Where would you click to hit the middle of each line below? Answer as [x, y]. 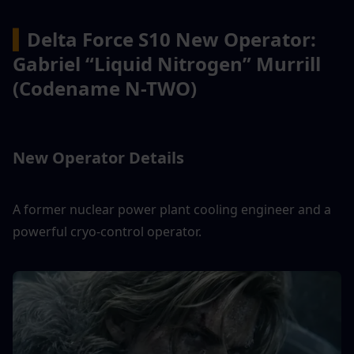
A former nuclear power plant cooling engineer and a [172, 209]
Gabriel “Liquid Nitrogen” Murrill [167, 63]
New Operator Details [98, 157]
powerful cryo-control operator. [107, 231]
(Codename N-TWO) [105, 88]
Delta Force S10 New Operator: [171, 39]
